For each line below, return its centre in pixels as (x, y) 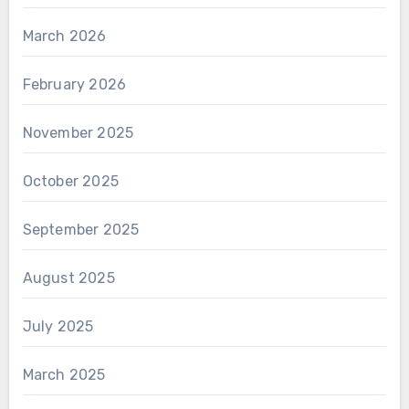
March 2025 (64, 375)
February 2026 (74, 85)
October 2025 (70, 182)
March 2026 (64, 37)
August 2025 (68, 278)
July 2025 (58, 327)
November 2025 (78, 133)
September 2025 (81, 230)
